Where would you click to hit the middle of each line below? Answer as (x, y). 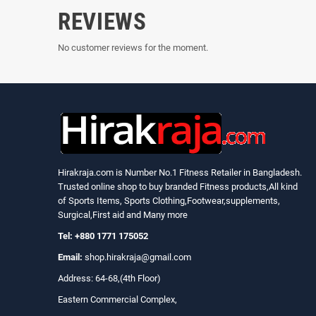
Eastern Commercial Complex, (117, 299)
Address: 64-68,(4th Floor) (109, 278)
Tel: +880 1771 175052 (103, 236)
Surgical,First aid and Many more (123, 214)
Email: (70, 257)
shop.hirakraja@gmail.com (137, 257)
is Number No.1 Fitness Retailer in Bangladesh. (208, 172)
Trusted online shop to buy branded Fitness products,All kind (178, 186)
